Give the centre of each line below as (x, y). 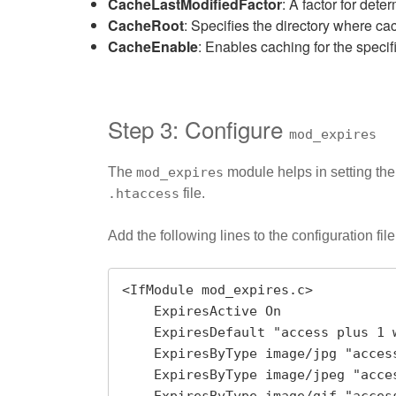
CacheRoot (146, 25)
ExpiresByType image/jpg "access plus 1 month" (138, 354)
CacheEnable (153, 46)
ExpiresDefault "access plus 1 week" (138, 333)
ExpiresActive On (138, 312)
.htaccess (144, 194)
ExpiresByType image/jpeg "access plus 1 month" (138, 375)
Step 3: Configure (198, 128)
